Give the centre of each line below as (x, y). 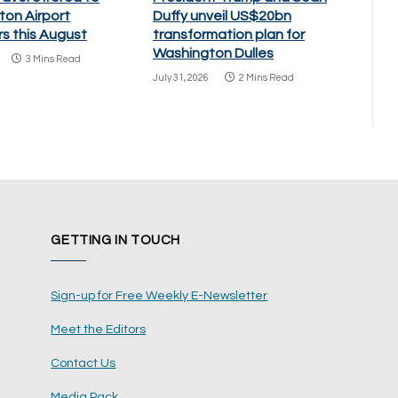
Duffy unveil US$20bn (222, 16)
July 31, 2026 (181, 77)
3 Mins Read (53, 59)
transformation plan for (229, 34)
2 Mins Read (267, 77)
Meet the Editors (99, 329)
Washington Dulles (213, 53)
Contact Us (84, 363)
